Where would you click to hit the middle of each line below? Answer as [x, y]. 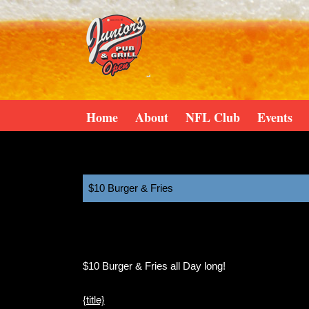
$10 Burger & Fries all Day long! [154, 266]
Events [275, 117]
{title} [93, 299]
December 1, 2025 [143, 232]
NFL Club [212, 117]
